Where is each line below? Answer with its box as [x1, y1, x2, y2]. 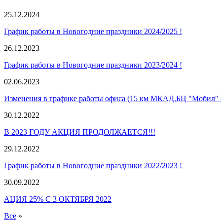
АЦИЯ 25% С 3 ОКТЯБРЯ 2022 [4, 195, 111, 203]
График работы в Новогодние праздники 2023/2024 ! [4, 61, 182, 69]
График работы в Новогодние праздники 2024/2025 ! [4, 27, 182, 36]
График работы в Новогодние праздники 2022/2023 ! [4, 161, 182, 170]
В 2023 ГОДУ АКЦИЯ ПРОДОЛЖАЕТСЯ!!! [4, 128, 155, 136]
